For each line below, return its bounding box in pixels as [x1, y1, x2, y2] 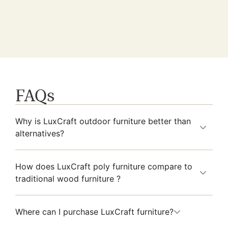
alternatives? [15, 128, 64, 138]
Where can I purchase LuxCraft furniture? [15, 206, 174, 217]
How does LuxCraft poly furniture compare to [15, 161, 192, 172]
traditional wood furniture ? [15, 173, 121, 184]
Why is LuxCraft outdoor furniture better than [15, 116, 191, 126]
